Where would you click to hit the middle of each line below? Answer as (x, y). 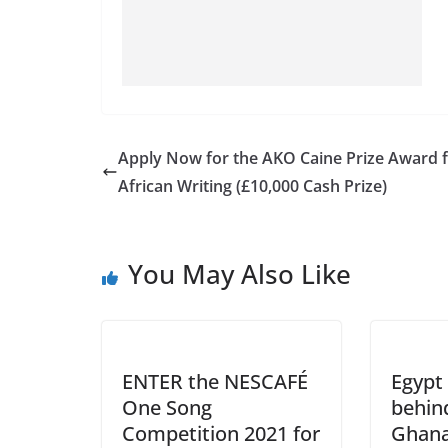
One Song (167, 407)
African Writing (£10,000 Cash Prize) (252, 186)
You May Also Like (239, 274)
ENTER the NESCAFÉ (215, 381)
